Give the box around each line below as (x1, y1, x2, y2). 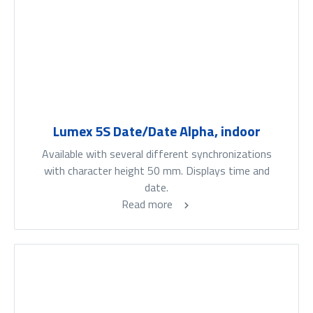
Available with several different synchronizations (41, 145, 272, 163)
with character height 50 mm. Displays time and (43, 162, 270, 180)
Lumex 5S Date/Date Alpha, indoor (52, 120, 261, 143)
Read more (121, 196, 175, 213)
